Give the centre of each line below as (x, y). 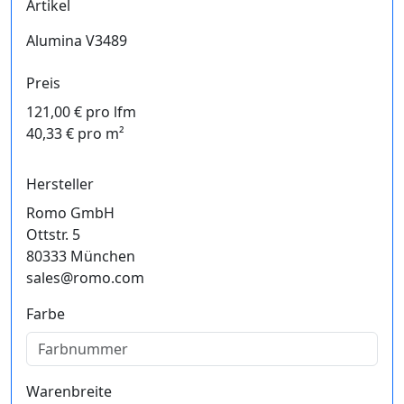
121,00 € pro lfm (81, 112)
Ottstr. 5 (53, 234)
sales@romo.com (85, 278)
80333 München (81, 256)
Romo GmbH (70, 213)
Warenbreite (69, 391)
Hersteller (60, 184)
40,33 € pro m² (75, 133)
